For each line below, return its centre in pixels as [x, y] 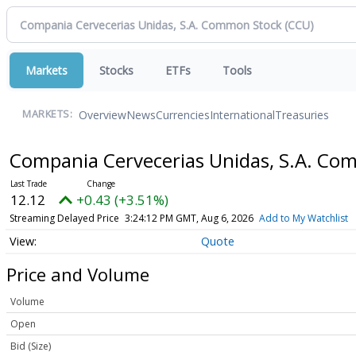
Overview [103, 114]
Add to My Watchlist [303, 218]
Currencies [183, 114]
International [242, 114]
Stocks [116, 70]
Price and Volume [78, 274]
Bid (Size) [31, 346]
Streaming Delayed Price [64, 218]
